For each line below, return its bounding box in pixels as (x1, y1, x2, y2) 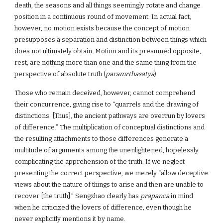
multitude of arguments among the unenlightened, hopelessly (14, 146, 199, 154)
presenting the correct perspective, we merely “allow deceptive (14, 169, 209, 177)
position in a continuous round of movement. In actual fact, (14, 13, 192, 20)
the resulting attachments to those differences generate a (14, 135, 189, 142)
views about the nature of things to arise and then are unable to (14, 181, 204, 188)
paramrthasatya (106, 70, 155, 78)
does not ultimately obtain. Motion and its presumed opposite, (14, 47, 202, 55)
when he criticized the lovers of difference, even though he (14, 204, 192, 211)
